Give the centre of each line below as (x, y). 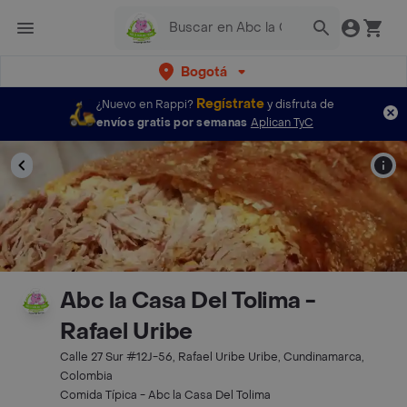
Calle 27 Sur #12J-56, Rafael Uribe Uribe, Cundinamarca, (212, 357)
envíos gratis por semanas (172, 123)
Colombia (86, 376)
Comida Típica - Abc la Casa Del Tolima (165, 395)
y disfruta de (301, 104)
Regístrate (230, 104)
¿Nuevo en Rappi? (145, 104)
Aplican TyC (282, 123)
